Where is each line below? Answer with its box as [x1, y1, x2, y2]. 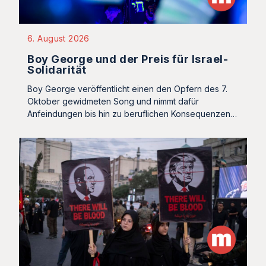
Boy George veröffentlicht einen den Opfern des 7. [27, 84, 227, 94]
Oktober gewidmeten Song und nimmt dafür [27, 96, 199, 107]
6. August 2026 [27, 33, 90, 44]
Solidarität [27, 64, 93, 77]
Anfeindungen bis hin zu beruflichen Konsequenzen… [27, 109, 237, 119]
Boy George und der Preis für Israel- [27, 53, 229, 66]
